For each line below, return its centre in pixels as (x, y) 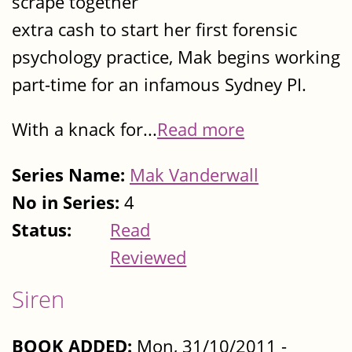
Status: (44, 229)
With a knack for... (84, 130)
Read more (201, 130)
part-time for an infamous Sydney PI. (159, 85)
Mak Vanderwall (194, 174)
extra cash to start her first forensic (154, 30)
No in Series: (68, 202)
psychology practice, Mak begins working (176, 57)
